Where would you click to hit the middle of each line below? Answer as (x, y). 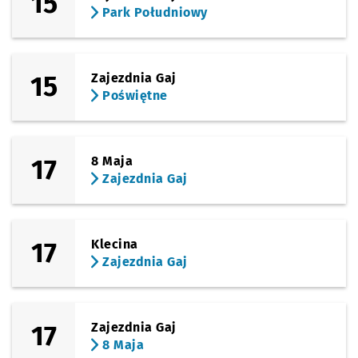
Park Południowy (153, 12)
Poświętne (133, 95)
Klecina (115, 244)
